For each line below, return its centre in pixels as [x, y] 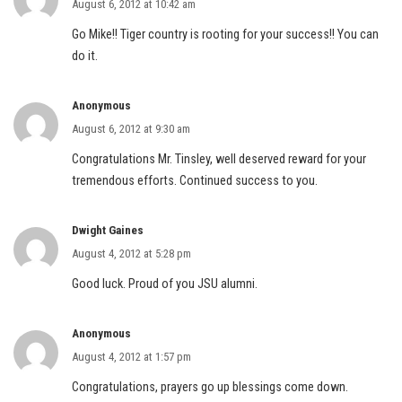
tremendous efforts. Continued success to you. [195, 181]
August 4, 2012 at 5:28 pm [131, 253]
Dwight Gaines [108, 230]
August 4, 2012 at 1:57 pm [131, 357]
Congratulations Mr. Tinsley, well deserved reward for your [219, 159]
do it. [85, 56]
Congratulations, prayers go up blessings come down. [210, 387]
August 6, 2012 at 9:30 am [131, 129]
